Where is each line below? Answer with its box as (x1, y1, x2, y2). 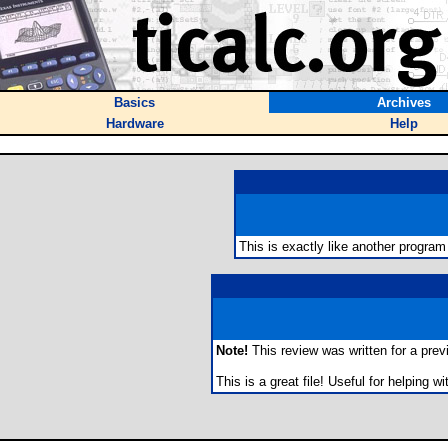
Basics (114, 95, 155, 110)
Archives (376, 95, 431, 110)
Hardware (105, 116, 164, 131)
